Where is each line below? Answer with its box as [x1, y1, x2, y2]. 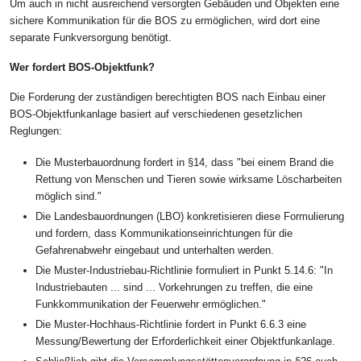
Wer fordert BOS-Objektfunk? [10, 61, 155, 74]
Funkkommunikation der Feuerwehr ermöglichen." [35, 298, 266, 311]
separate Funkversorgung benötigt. [10, 31, 172, 44]
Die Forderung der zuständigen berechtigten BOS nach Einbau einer [10, 91, 326, 104]
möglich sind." [35, 190, 102, 203]
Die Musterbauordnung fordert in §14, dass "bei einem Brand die [35, 156, 334, 169]
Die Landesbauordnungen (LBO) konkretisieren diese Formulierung [35, 210, 344, 223]
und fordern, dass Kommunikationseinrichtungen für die [35, 227, 293, 240]
